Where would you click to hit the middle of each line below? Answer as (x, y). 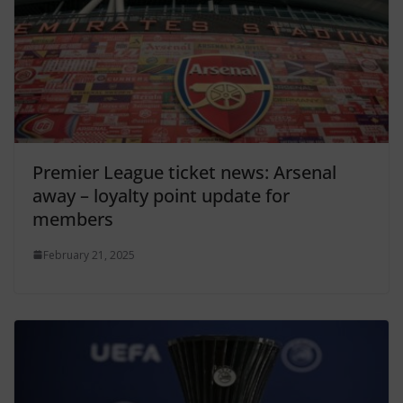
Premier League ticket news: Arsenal (184, 172)
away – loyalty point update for (161, 195)
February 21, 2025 (89, 255)
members (73, 219)
